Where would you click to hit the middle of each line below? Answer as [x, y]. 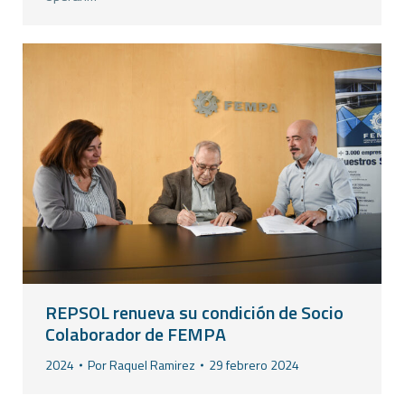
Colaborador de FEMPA [136, 334]
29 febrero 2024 [254, 364]
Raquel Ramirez [152, 364]
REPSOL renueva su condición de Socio [194, 312]
